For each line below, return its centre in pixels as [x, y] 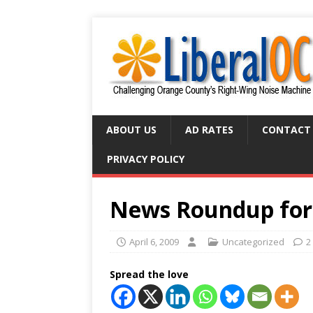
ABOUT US [131, 130]
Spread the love [149, 274]
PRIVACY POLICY [146, 159]
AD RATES [209, 130]
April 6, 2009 [154, 242]
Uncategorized [253, 242]
